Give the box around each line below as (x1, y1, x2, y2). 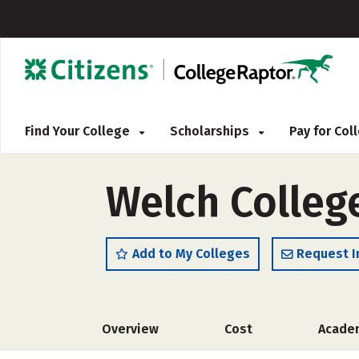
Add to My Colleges (132, 246, 250, 261)
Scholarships (170, 123, 252, 139)
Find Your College (25, 123, 133, 139)
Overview (102, 321, 159, 337)
